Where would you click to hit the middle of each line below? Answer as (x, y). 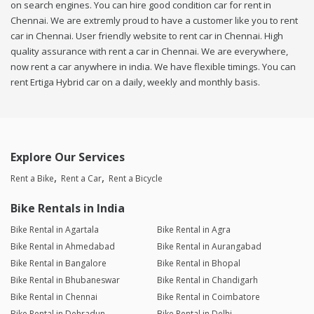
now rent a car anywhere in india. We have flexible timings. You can (153, 67)
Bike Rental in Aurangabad (209, 247)
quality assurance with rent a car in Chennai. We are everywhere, (149, 52)
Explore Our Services (68, 157)
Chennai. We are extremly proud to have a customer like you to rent (154, 21)
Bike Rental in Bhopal (198, 264)
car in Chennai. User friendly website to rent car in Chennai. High (147, 36)
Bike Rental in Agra (193, 230)
